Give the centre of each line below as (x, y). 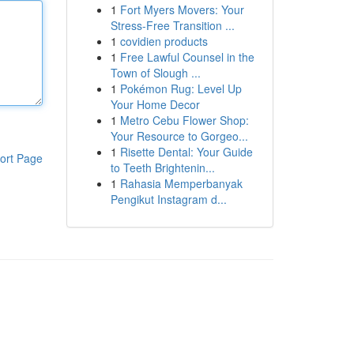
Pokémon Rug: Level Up (181, 88)
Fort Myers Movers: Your (182, 9)
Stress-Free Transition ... (172, 25)
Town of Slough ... (155, 73)
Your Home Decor (155, 104)
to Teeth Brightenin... (162, 168)
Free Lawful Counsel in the (187, 57)
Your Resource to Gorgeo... (179, 136)
